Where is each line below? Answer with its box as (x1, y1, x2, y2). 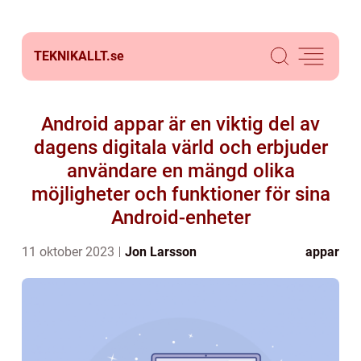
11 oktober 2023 (22, 244, 118, 259)
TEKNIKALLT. (34, 48, 110, 64)
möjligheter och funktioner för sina (31, 183, 330, 205)
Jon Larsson (125, 244, 197, 259)
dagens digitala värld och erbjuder (33, 136, 328, 159)
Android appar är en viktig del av (41, 113, 320, 135)
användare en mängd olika (66, 160, 295, 182)
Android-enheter (110, 206, 251, 229)
